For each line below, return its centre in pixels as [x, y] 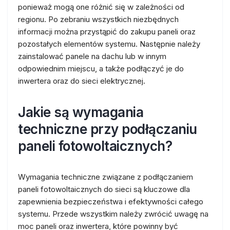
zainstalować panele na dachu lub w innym [92, 56]
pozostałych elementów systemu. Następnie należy [109, 44]
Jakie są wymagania [81, 112]
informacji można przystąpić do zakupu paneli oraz [107, 32]
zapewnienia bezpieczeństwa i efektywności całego [111, 202]
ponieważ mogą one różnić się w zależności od [101, 7]
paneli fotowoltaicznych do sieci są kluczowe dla [104, 189]
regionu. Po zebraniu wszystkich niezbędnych [98, 19]
